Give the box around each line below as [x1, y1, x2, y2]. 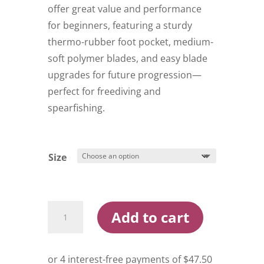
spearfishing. [47, 101, 105, 115]
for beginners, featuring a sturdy [47, 19, 192, 32]
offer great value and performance [47, 2, 202, 16]
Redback [47, 227, 85, 241]
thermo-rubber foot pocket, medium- [47, 35, 213, 49]
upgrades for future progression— [47, 68, 202, 82]
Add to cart [111, 207, 189, 227]
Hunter [47, 214, 79, 227]
